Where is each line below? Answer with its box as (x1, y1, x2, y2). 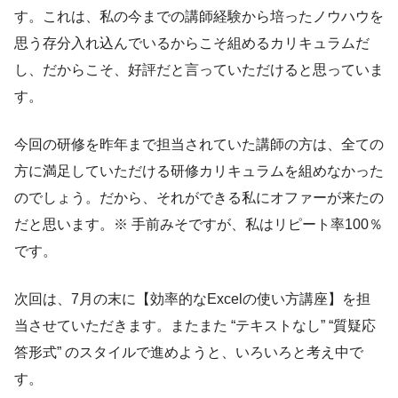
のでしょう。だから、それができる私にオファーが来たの (14, 189, 384, 205)
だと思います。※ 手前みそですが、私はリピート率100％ (14, 216, 383, 232)
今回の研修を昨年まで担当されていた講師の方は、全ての (14, 136, 384, 152)
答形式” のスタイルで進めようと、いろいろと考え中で (14, 344, 363, 360)
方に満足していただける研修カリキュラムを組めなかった (14, 163, 384, 179)
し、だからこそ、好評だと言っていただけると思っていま (14, 61, 384, 77)
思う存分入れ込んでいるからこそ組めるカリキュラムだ (14, 35, 370, 51)
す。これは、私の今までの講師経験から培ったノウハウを (14, 8, 384, 24)
